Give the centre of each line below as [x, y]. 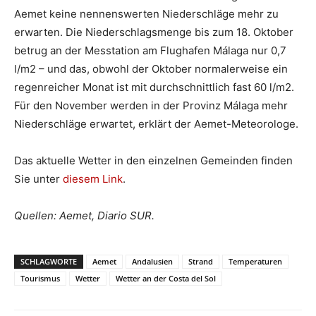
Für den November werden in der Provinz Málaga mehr [151, 106]
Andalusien [152, 262]
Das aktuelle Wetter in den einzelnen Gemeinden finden [153, 161]
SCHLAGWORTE [49, 262]
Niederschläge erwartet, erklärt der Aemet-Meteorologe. [156, 124]
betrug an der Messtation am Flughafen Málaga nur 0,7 [150, 51]
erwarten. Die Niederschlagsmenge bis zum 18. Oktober [154, 32]
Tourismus [40, 279]
